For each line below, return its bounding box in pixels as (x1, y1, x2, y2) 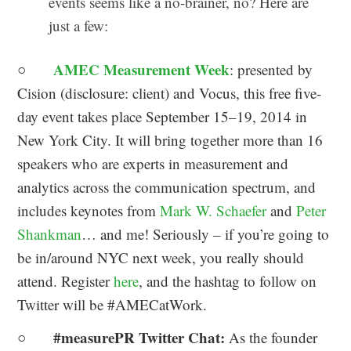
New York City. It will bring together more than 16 (17, 129, 324, 150)
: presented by (230, 59, 313, 79)
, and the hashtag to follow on (139, 270, 317, 291)
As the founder (225, 327, 318, 347)
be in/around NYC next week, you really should (17, 247, 305, 267)
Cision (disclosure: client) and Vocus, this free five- (17, 82, 322, 103)
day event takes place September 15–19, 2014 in (17, 106, 308, 126)
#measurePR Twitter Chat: (53, 326, 226, 348)
